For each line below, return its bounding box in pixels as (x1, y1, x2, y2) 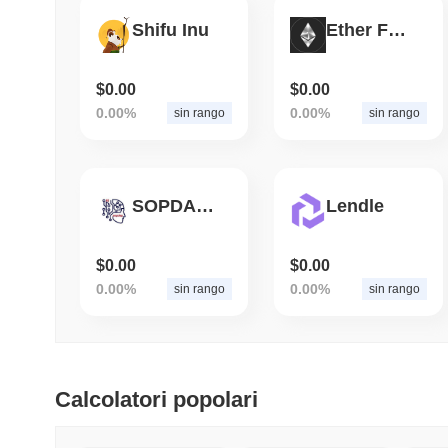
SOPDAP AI (196, 196, 214, 217)
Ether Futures (388, 20, 407, 41)
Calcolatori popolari (55, 386, 258, 412)
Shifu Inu (132, 20, 209, 41)
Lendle (326, 196, 385, 217)
